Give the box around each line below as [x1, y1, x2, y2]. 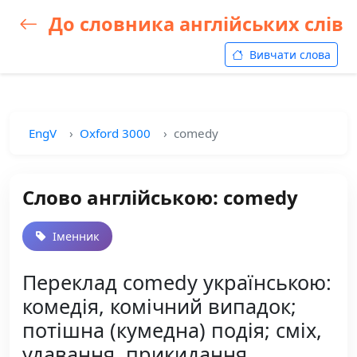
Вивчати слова [246, 47, 331, 62]
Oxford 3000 [80, 125, 151, 141]
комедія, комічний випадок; [22, 292, 296, 320]
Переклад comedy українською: [22, 269, 331, 296]
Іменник [49, 229, 100, 244]
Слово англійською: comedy [22, 184, 298, 210]
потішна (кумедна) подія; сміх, [22, 316, 322, 343]
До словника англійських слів [44, 11, 343, 37]
